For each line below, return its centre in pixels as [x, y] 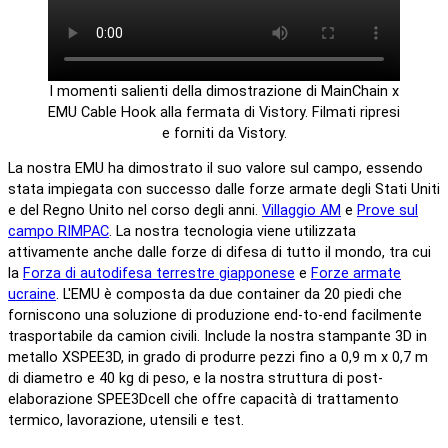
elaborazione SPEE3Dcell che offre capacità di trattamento [203, 400]
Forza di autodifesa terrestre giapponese [159, 274]
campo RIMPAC [58, 232]
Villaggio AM [301, 211]
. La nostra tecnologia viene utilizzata [232, 232]
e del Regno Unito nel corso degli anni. [135, 211]
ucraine [32, 295]
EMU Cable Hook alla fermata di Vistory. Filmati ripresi [224, 112]
